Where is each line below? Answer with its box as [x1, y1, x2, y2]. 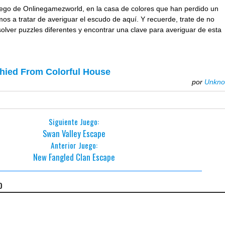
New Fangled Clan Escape [33, 151, 115, 163]
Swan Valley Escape [42, 127, 105, 140]
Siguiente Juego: [49, 116, 99, 127]
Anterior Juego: [50, 140, 97, 151]
